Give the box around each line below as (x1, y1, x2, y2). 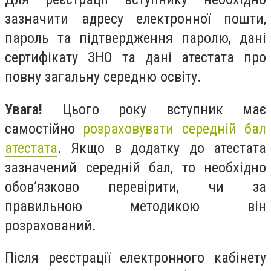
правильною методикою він (5, 197, 266, 215)
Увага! (5, 100, 42, 118)
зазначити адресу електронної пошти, (5, 10, 266, 28)
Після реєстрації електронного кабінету (5, 249, 266, 267)
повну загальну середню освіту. (5, 68, 201, 86)
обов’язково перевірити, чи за (5, 178, 266, 195)
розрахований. (5, 217, 96, 234)
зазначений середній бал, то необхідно (5, 158, 266, 176)
